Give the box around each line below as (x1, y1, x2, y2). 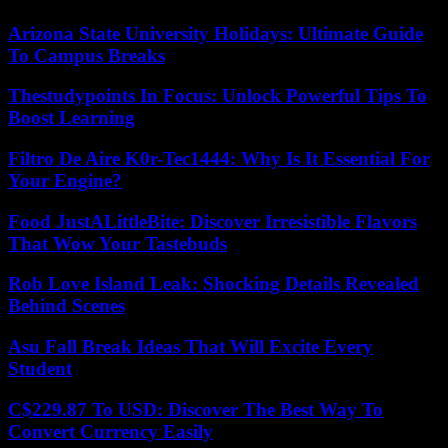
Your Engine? (8, 169, 122, 191)
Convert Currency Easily (8, 420, 213, 442)
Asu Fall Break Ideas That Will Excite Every (8, 336, 373, 358)
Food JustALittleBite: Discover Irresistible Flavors (8, 210, 417, 232)
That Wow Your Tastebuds (8, 232, 227, 254)
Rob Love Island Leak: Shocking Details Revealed (8, 273, 419, 295)
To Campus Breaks (8, 44, 165, 66)
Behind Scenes (8, 295, 125, 317)
